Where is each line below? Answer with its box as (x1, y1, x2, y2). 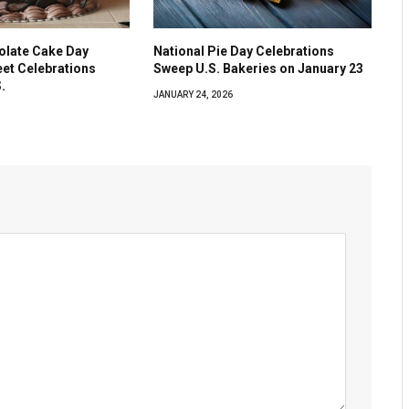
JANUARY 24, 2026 (153, 89, 234, 100)
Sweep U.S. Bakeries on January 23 (153, 60, 364, 76)
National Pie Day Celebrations (153, 43, 335, 58)
